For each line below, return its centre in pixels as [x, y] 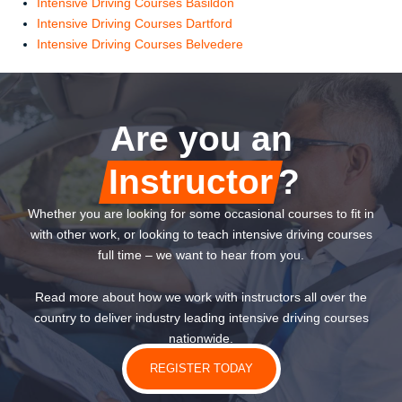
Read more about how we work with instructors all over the [201, 298]
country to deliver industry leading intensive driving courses [201, 319]
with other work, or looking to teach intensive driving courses [201, 235]
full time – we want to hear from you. [201, 256]
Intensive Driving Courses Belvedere [140, 44]
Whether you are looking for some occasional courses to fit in [201, 214]
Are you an [201, 139]
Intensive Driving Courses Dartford [135, 23]
